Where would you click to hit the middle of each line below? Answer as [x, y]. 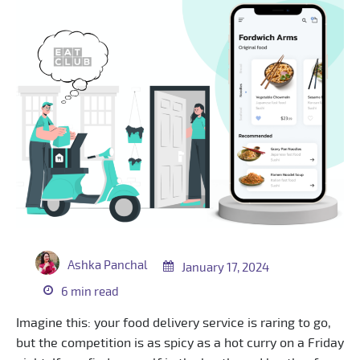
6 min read [90, 292]
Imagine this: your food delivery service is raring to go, [174, 323]
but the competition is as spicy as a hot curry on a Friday [180, 343]
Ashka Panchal [107, 265]
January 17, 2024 [225, 268]
